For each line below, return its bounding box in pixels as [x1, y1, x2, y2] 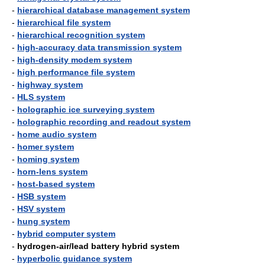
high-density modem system [17, 55, 132, 64]
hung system [17, 216, 70, 226]
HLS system [17, 92, 65, 102]
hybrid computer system [17, 229, 115, 238]
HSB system [17, 192, 66, 201]
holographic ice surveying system [17, 105, 154, 114]
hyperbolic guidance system [17, 254, 132, 263]
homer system [17, 142, 74, 151]
